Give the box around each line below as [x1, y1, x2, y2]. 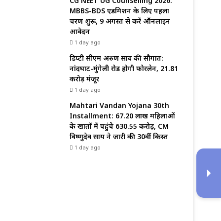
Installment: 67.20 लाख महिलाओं [70, 111, 175, 121]
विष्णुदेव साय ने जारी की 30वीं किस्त [70, 132, 168, 142]
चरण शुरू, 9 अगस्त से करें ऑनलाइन [70, 16, 170, 26]
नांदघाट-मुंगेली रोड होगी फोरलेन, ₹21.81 [70, 64, 178, 74]
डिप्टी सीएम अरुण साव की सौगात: [70, 53, 163, 63]
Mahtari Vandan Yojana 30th [70, 101, 169, 110]
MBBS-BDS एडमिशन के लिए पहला [70, 6, 169, 16]
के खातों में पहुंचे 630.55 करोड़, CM [70, 121, 169, 131]
